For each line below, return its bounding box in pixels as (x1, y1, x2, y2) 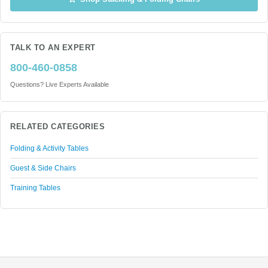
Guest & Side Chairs (10, 164, 76, 172)
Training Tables (10, 184, 60, 192)
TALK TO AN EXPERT (10, 44, 96, 52)
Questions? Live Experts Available (10, 81, 109, 88)
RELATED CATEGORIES (10, 123, 105, 131)
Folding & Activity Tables (10, 144, 89, 153)
